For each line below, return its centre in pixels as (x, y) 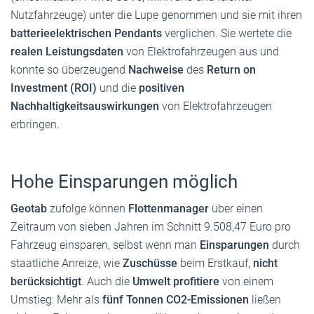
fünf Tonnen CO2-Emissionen (176, 299)
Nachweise (156, 69)
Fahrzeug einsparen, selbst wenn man (105, 245)
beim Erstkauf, (215, 263)
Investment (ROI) (54, 88)
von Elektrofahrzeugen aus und (201, 51)
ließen (265, 299)
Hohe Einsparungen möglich (124, 181)
